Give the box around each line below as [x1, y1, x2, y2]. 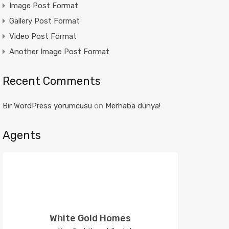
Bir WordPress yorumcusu [2, 101, 92, 110]
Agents [2, 128, 41, 142]
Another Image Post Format [9, 47, 109, 56]
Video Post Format [9, 32, 77, 41]
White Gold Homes [49, 213, 131, 224]
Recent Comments [2, 74, 101, 88]
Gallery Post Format [9, 16, 80, 26]
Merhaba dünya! [105, 101, 161, 110]
